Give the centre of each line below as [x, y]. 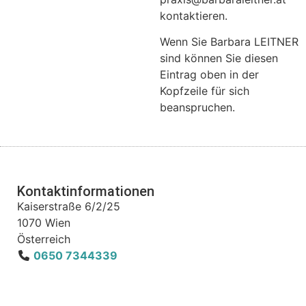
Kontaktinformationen [86, 191]
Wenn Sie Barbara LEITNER [229, 42]
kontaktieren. [194, 15]
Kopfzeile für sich [205, 91]
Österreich [44, 239]
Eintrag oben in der [209, 75]
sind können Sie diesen [219, 58]
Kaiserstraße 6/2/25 [69, 206]
